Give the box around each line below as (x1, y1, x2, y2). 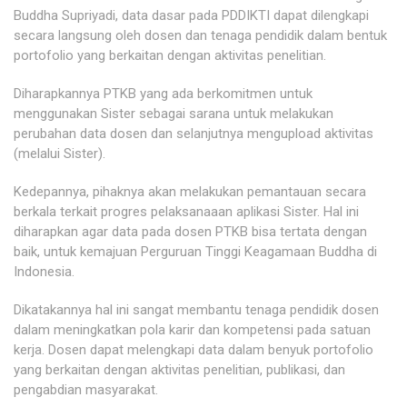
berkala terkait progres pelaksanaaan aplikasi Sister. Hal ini (14, 203, 359, 220)
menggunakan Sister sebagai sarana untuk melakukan (14, 104, 333, 122)
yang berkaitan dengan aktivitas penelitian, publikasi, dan (14, 361, 345, 378)
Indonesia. (14, 263, 74, 280)
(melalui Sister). (14, 144, 105, 162)
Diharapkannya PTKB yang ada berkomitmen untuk (14, 84, 313, 102)
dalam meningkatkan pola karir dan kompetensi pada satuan (14, 321, 371, 338)
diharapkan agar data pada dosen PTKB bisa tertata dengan (14, 223, 367, 240)
